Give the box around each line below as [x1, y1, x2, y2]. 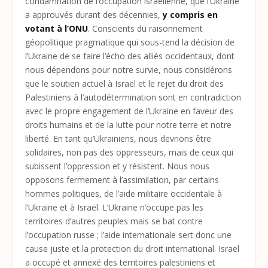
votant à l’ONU [25, 22, 89, 34]
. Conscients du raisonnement [88, 22, 203, 34]
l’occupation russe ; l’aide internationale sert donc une [25, 229, 232, 240]
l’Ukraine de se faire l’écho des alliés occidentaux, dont [25, 50, 235, 62]
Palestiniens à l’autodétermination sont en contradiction [25, 91, 242, 103]
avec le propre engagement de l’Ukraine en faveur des [25, 105, 234, 117]
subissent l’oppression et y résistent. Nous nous [25, 160, 210, 172]
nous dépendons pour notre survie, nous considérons [25, 63, 233, 75]
